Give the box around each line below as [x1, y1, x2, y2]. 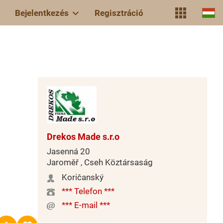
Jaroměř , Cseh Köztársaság [47, 157, 153, 167]
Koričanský [62, 172, 104, 182]
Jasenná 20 [47, 146, 90, 156]
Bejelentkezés [15, 7, 69, 18]
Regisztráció [95, 7, 143, 18]
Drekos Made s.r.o [47, 131, 119, 142]
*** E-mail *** [62, 200, 110, 210]
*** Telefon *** [62, 186, 114, 196]
